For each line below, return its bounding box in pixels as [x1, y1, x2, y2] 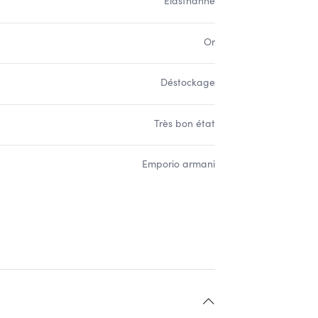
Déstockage [160, 75, 215, 89]
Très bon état [154, 116, 215, 130]
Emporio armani [142, 157, 215, 170]
